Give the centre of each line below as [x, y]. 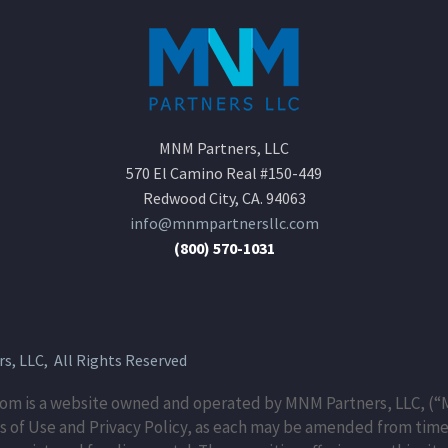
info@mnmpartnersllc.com [224, 223]
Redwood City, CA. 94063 [224, 198]
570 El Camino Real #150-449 [224, 173]
